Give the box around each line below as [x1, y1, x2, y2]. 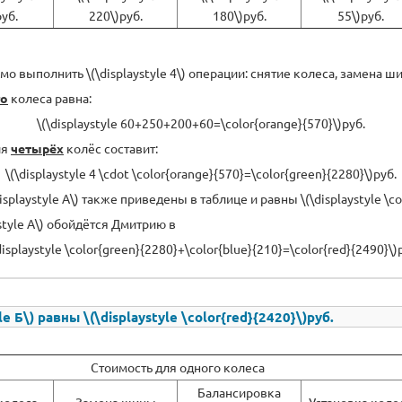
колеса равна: [8, 89, 92, 106]
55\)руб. [336, 6, 384, 23]
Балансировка [197, 383, 281, 400]
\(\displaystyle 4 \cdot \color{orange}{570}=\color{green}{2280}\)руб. [5, 164, 397, 181]
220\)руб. [88, 6, 143, 23]
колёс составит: [64, 139, 158, 156]
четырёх [11, 139, 64, 156]
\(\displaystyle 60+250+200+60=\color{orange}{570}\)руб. [37, 114, 365, 131]
